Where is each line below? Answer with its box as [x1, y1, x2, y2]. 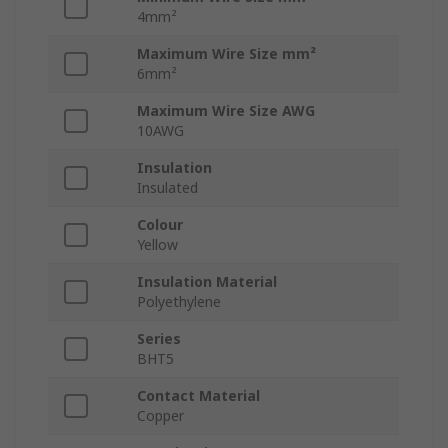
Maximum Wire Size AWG [137, 101, 315, 121]
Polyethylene [137, 292, 221, 312]
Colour [137, 215, 183, 235]
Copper [137, 406, 184, 426]
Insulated [137, 178, 198, 198]
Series [137, 329, 181, 349]
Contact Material [137, 386, 260, 406]
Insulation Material [137, 272, 277, 292]
